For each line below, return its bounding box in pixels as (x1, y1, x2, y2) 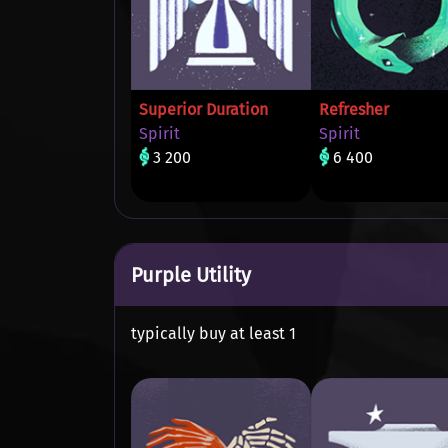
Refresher (319, 100, 389, 119)
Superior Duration (139, 100, 268, 119)
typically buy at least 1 (131, 324, 296, 343)
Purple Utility (131, 263, 251, 287)
